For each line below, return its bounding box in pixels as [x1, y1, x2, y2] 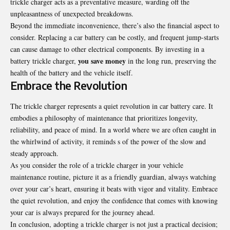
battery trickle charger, [10, 56, 78, 66]
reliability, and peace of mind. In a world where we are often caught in [10, 124, 216, 135]
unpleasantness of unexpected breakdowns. [10, 9, 133, 19]
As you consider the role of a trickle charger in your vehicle [10, 160, 183, 170]
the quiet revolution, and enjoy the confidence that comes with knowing [10, 195, 218, 205]
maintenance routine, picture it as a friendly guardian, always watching [10, 171, 216, 182]
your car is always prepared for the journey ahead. [10, 207, 155, 217]
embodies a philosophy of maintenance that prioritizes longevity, [10, 112, 198, 123]
